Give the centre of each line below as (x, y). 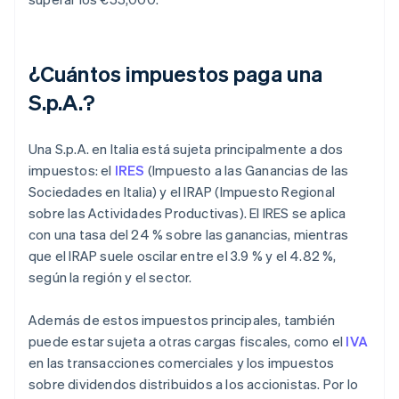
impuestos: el (72, 171)
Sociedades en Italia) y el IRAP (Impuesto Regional (182, 192)
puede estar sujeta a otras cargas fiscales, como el (187, 342)
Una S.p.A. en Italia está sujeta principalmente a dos (186, 149)
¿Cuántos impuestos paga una (175, 74)
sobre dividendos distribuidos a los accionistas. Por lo (194, 384)
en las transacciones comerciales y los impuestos (182, 363)
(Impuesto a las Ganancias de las (247, 171)
